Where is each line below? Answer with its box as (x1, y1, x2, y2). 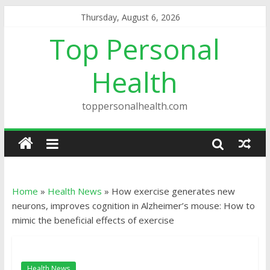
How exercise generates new (111, 185, 235, 197)
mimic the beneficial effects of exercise (11, 214, 174, 226)
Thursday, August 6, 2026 (80, 11, 180, 23)
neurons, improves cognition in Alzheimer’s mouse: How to (11, 199, 255, 212)
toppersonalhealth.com (82, 99, 188, 113)
